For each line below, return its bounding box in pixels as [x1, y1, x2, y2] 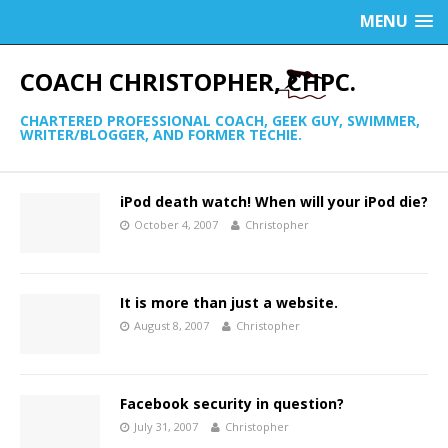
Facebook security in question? [120, 394, 344, 414]
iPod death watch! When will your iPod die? [120, 192, 428, 211]
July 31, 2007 [134, 419, 198, 435]
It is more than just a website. [120, 293, 338, 313]
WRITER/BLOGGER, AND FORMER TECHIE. [20, 125, 302, 144]
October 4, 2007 [134, 217, 218, 232]
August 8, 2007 [134, 318, 209, 334]
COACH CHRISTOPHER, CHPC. [20, 65, 356, 98]
